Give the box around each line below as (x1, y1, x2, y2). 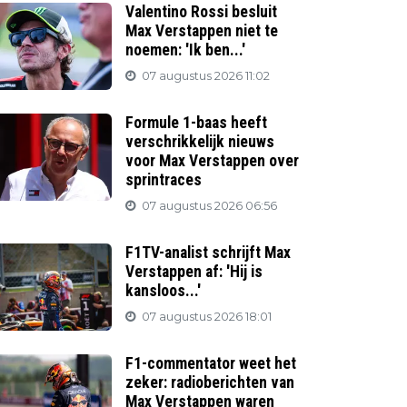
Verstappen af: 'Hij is (125, 263, 263, 281)
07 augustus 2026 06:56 (142, 199, 278, 213)
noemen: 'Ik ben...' (125, 41, 246, 59)
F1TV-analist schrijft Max (125, 243, 292, 262)
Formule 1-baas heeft (125, 114, 268, 132)
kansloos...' (125, 282, 202, 300)
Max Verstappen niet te (125, 22, 279, 40)
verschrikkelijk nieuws (125, 133, 275, 151)
